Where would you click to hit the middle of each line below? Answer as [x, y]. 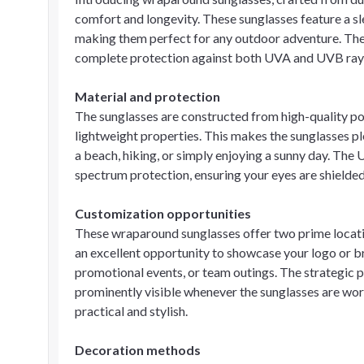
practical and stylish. [131, 311]
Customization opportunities [163, 213]
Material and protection [147, 96]
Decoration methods [138, 350]
